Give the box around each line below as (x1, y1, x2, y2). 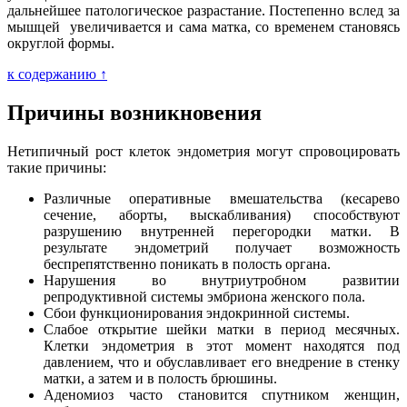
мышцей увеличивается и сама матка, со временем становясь (7, 18, 400, 35)
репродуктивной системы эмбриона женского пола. (44, 288, 365, 304)
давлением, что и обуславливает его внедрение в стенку (44, 353, 400, 370)
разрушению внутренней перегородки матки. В (44, 223, 400, 239)
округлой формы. (7, 35, 114, 51)
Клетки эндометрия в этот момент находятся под (44, 337, 400, 353)
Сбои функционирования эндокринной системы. (44, 304, 350, 321)
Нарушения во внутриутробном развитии (44, 272, 400, 288)
